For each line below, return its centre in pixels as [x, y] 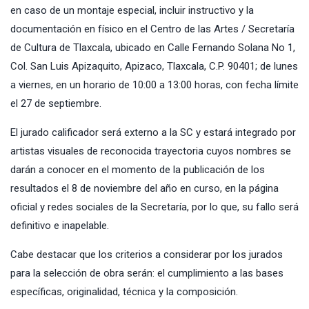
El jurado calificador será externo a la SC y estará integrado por [153, 132]
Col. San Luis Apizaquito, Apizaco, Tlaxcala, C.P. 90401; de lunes [154, 66]
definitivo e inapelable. [60, 225]
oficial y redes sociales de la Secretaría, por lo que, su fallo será [154, 207]
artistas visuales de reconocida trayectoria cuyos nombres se [151, 151]
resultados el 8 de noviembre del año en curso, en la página [144, 188]
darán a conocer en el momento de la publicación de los [138, 169]
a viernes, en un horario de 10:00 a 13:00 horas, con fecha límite [154, 84]
